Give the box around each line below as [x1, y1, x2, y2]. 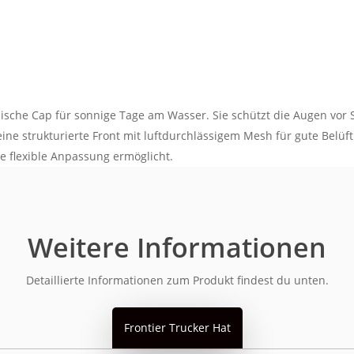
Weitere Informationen [28, 229, 326, 265]
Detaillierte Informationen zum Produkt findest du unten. [25, 273, 329, 288]
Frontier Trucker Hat [123, 320, 231, 335]
